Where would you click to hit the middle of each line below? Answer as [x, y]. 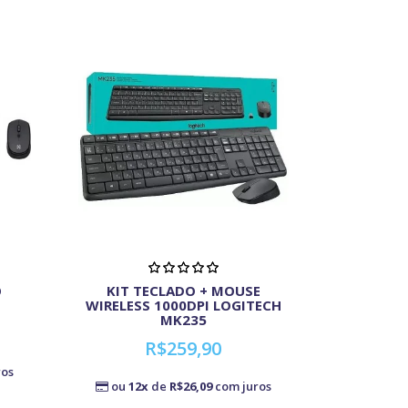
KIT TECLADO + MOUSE [183, 290]
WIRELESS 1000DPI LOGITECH [183, 305]
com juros [241, 386]
